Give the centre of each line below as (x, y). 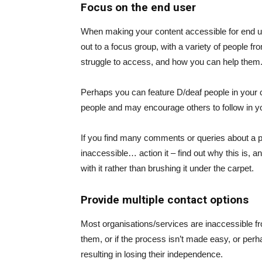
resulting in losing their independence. (152, 254)
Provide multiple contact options (165, 199)
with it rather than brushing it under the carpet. (167, 168)
